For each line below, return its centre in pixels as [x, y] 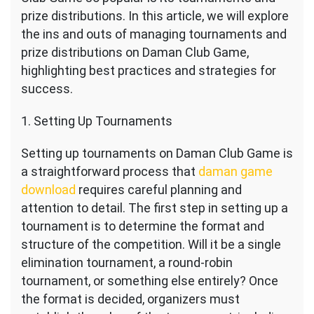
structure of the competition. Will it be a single [151, 244]
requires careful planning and [159, 190]
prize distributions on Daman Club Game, [135, 52]
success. [47, 89]
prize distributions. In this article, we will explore [155, 16]
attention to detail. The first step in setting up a [155, 208]
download [48, 190]
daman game [235, 171]
